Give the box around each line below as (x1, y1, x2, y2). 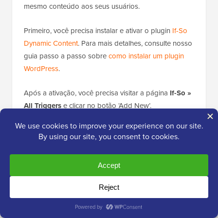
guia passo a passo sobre (24, 50, 109, 61)
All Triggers (24, 100, 61, 111)
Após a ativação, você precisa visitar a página (24, 87, 170, 98)
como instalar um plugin (109, 50, 184, 61)
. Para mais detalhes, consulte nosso (78, 37, 192, 49)
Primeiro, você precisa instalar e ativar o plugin (24, 25, 172, 36)
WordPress (24, 63, 58, 74)
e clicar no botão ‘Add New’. (61, 100, 151, 111)
